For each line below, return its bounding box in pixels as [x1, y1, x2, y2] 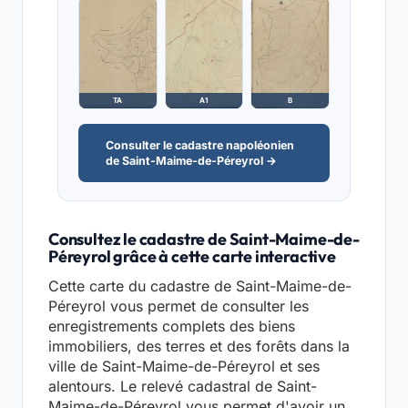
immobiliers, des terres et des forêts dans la [48, 337, 350, 356]
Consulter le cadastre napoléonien [106, 138, 294, 153]
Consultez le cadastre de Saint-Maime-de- [48, 229, 360, 250]
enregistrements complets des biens [48, 317, 295, 336]
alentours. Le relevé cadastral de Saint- [48, 377, 317, 396]
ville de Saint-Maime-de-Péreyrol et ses [48, 357, 320, 376]
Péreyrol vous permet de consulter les [48, 297, 309, 316]
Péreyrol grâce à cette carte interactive [48, 246, 336, 268]
